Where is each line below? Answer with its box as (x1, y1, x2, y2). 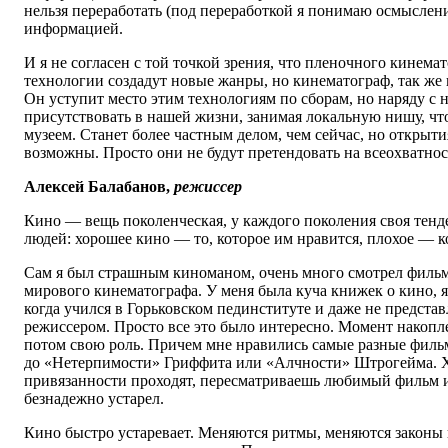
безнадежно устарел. (24, 390, 164, 408)
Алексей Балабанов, (24, 178, 174, 196)
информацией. (24, 20, 123, 38)
